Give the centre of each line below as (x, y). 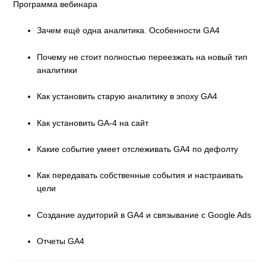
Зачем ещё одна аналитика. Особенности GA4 (129, 31)
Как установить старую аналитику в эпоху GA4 (127, 96)
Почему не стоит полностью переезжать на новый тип (142, 57)
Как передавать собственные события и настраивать (140, 175)
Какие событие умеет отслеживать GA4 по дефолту (138, 149)
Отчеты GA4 (61, 241)
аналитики (57, 70)
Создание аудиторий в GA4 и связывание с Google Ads (144, 215)
